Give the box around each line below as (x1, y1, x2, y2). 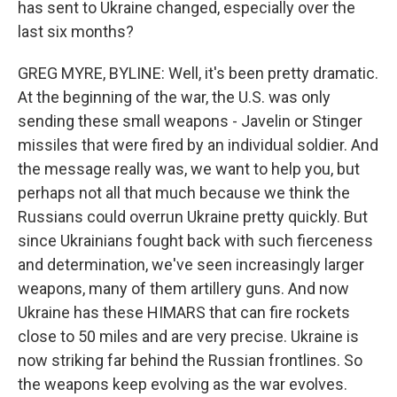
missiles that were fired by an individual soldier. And (18, 136, 378, 154)
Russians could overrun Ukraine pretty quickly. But (18, 207, 368, 226)
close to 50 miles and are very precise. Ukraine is (18, 327, 359, 346)
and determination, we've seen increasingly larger (18, 255, 364, 274)
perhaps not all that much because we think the (18, 183, 350, 202)
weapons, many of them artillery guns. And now (18, 279, 349, 298)
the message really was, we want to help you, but (18, 160, 360, 178)
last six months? (18, 22, 134, 41)
